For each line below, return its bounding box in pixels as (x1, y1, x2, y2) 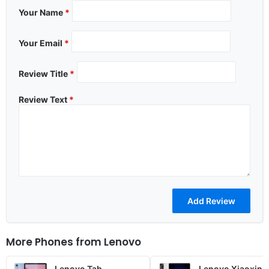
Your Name (19, 7, 65, 17)
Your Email (19, 37, 64, 48)
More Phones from (6, 234, 104, 249)
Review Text (19, 94, 69, 104)
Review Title (19, 68, 70, 79)
